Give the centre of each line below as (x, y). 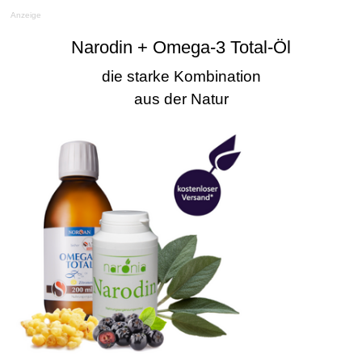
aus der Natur (181, 99)
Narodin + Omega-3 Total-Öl (181, 48)
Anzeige (26, 15)
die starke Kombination (181, 77)
